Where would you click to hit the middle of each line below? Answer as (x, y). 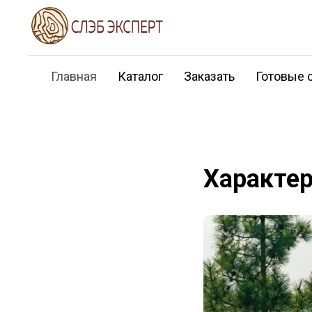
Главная (73, 76)
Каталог (140, 76)
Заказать (209, 76)
